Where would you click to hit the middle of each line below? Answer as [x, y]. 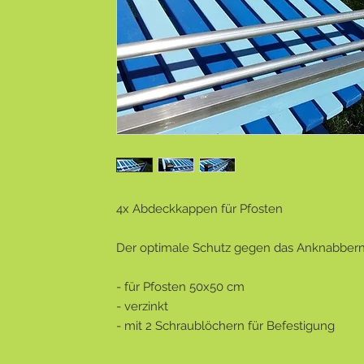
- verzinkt [142, 307]
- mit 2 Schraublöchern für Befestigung [225, 326]
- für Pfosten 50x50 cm [180, 287]
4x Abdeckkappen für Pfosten [199, 209]
